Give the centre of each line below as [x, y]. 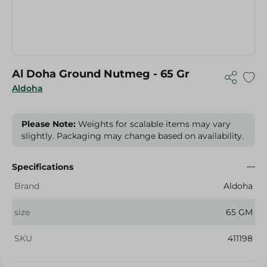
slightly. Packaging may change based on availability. [133, 136]
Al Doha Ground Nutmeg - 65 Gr [101, 74]
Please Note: [49, 124]
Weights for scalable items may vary [153, 124]
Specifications [43, 167]
